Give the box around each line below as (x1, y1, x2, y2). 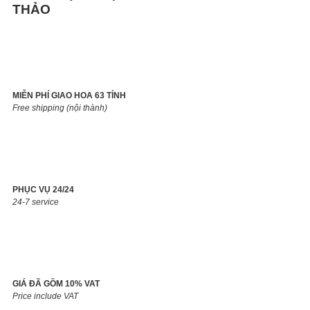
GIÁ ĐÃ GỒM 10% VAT (12, 279, 100, 289)
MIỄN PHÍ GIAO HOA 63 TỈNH (12, 91, 126, 101)
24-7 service (12, 197, 59, 208)
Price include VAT (12, 291, 78, 302)
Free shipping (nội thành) (12, 103, 107, 113)
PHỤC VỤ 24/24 (12, 185, 74, 195)
